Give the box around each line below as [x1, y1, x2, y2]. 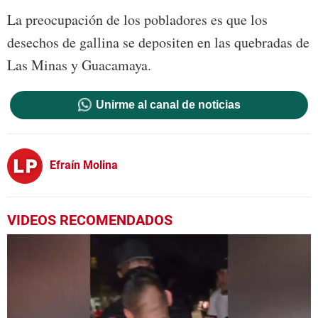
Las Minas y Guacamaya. [7, 55, 151, 75]
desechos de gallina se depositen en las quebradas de [7, 33, 309, 53]
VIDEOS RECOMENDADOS [7, 212, 172, 229]
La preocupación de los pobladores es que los [7, 10, 268, 30]
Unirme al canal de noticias [95, 99, 241, 111]
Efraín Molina [50, 158, 118, 172]
